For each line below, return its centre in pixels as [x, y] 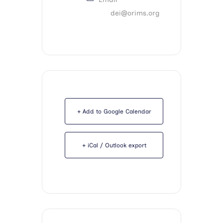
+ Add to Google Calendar [114, 111]
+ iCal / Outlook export [114, 145]
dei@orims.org [135, 13]
